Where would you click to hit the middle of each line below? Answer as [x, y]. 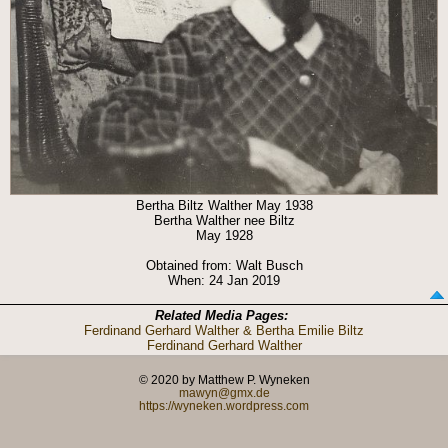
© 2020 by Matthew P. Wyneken [224, 379]
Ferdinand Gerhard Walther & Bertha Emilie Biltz [224, 330]
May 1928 [224, 235]
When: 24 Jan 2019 [224, 280]
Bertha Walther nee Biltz [224, 220]
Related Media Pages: [221, 315]
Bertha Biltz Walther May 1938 [224, 205]
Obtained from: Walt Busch [224, 265]
